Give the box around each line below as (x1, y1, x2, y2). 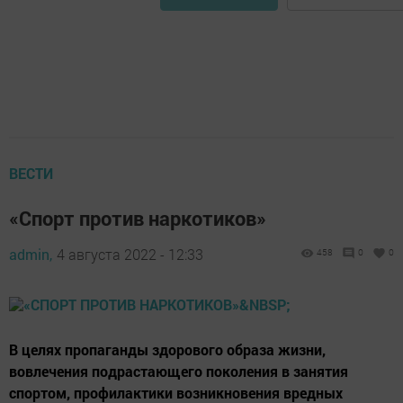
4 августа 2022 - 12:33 (57, 245, 203, 264)
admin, (9, 245, 52, 264)
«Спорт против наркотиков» (9, 205, 271, 232)
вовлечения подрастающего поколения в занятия (9, 362, 348, 381)
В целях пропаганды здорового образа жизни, (9, 340, 326, 360)
